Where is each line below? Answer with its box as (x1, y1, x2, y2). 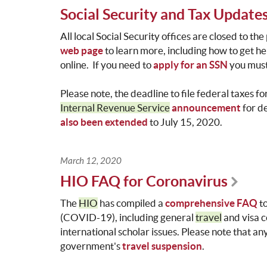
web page (60, 45, 105, 57)
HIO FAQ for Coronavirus (60, 173, 228, 190)
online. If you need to (60, 59, 153, 71)
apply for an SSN (153, 59, 228, 71)
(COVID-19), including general (60, 212, 195, 223)
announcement (171, 102, 243, 114)
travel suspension (122, 240, 202, 252)
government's (60, 240, 122, 252)
